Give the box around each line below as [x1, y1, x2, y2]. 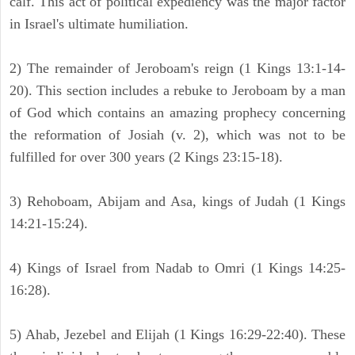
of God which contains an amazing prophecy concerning [10, 105, 345, 121]
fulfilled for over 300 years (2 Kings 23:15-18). [10, 149, 283, 166]
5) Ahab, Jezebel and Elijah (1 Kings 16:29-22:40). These [10, 326, 345, 343]
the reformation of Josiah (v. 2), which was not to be [10, 127, 345, 143]
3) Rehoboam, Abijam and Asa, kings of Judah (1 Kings [10, 193, 345, 210]
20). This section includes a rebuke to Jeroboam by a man [10, 82, 345, 99]
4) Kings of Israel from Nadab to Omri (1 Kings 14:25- [10, 260, 345, 277]
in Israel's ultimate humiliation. [10, 16, 189, 32]
